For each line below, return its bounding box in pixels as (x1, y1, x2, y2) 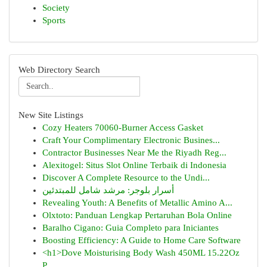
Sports (42, 15, 66, 25)
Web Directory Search (18, 65, 100, 74)
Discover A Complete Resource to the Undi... (42, 173, 210, 182)
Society (42, 3, 70, 13)
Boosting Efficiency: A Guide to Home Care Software (42, 235, 241, 245)
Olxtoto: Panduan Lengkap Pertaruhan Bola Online (42, 210, 232, 220)
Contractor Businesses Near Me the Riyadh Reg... (42, 148, 226, 157)
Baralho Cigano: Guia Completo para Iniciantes (42, 223, 219, 232)
